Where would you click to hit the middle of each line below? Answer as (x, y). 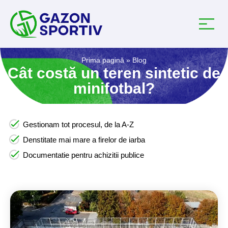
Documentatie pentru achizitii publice (83, 155)
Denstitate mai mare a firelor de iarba (84, 139)
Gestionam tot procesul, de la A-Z (78, 124)
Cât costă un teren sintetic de (114, 73)
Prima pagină (103, 60)
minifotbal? (114, 88)
